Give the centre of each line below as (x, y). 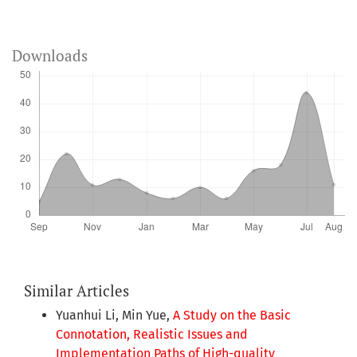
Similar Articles (76, 291)
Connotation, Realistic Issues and (152, 335)
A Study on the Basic (232, 316)
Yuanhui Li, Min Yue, (114, 316)
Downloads (50, 56)
